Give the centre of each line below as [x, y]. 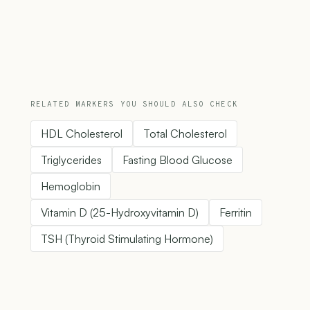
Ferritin [236, 213]
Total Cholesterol [185, 134]
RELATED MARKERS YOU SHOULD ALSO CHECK [134, 105]
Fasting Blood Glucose [177, 160]
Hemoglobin [71, 186]
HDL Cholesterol [82, 134]
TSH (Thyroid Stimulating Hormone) [127, 239]
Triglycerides [71, 160]
